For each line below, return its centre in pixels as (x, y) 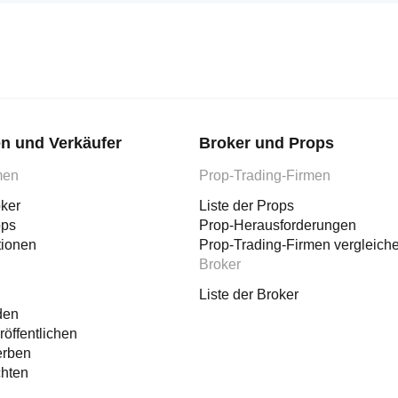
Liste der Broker (249, 295)
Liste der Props (247, 206)
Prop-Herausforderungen (278, 225)
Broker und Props (267, 143)
